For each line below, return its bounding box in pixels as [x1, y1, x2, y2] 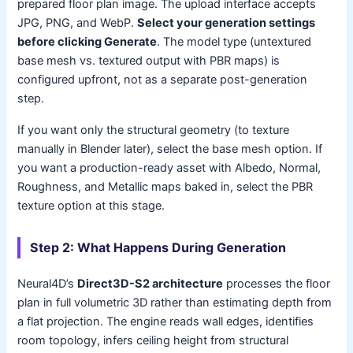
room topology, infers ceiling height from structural [17, 333, 289, 347]
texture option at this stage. [17, 198, 165, 213]
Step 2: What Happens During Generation [30, 239, 287, 255]
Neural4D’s [17, 276, 78, 291]
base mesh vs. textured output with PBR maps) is [17, 53, 281, 68]
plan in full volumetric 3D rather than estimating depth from [17, 295, 333, 310]
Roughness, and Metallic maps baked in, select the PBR [17, 179, 314, 194]
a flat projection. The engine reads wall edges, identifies [17, 314, 314, 329]
